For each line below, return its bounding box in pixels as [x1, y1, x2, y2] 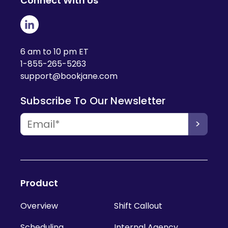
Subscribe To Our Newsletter [20, 93, 166, 108]
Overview [20, 199, 58, 212]
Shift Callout [114, 199, 162, 212]
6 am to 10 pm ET [20, 45, 89, 58]
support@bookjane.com [20, 70, 118, 82]
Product [20, 176, 58, 189]
